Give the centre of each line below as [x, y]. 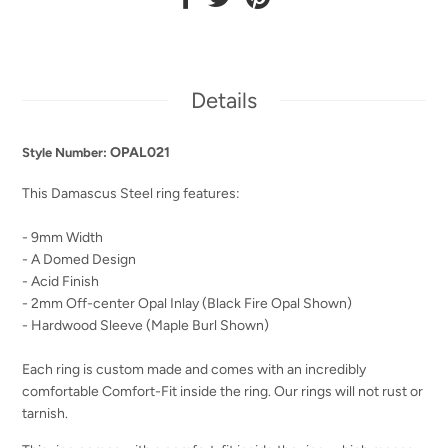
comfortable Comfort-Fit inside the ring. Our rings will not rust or [223, 391]
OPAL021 [140, 152]
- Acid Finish [61, 281]
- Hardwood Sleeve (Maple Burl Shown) [146, 325]
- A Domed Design [79, 259]
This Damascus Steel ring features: [131, 193]
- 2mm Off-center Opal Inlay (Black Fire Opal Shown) [187, 303]
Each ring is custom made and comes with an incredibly [194, 369]
